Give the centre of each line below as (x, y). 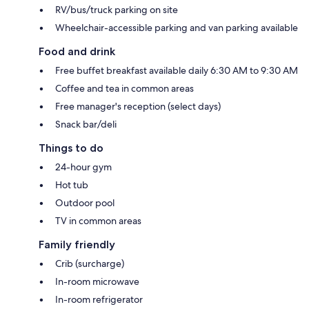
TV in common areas (98, 220)
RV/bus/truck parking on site (117, 9)
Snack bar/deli (86, 124)
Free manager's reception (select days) (138, 106)
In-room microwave (97, 281)
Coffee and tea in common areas (124, 88)
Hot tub (72, 185)
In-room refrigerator (99, 299)
